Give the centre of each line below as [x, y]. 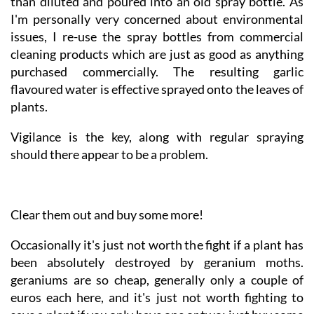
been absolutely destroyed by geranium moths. [157, 287]
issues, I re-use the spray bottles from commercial [157, 61]
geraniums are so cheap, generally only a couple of [157, 305]
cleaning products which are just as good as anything [157, 79]
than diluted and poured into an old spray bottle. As [157, 26]
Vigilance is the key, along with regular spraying [157, 162]
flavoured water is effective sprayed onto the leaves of [157, 114]
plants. [29, 131]
